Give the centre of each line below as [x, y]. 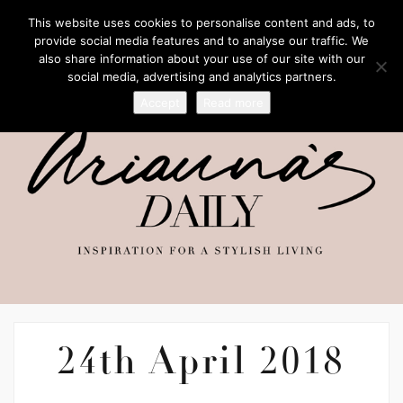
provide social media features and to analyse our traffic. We [201, 40]
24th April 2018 [201, 366]
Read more [233, 103]
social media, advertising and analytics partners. [201, 76]
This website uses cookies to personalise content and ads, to [201, 22]
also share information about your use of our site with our [201, 58]
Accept [160, 103]
